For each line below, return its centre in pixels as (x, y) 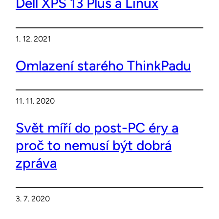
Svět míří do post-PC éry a (97, 128)
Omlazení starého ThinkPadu (103, 65)
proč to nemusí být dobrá (94, 145)
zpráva (36, 163)
